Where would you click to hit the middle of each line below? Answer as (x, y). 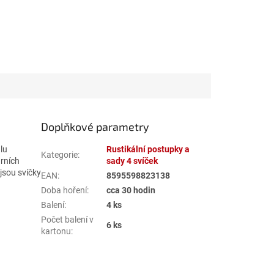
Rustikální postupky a (148, 149)
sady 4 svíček (132, 161)
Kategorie (60, 154)
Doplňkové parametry (95, 126)
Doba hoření (64, 190)
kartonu (56, 231)
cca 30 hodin (131, 190)
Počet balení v (68, 219)
